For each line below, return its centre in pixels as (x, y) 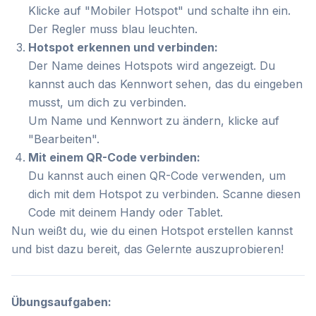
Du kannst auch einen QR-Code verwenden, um (157, 176)
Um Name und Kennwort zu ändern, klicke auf (154, 121)
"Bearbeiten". (64, 139)
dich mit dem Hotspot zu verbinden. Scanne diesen (164, 194)
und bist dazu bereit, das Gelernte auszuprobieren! (147, 249)
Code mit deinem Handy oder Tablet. (126, 212)
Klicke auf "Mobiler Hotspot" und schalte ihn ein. (159, 11)
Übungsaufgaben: (61, 302)
